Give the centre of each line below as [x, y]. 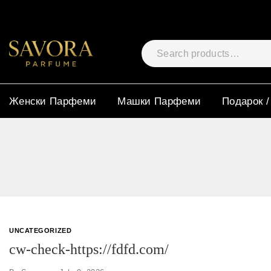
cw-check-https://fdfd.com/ [89, 249]
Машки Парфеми [159, 101]
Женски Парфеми [53, 101]
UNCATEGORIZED [41, 230]
